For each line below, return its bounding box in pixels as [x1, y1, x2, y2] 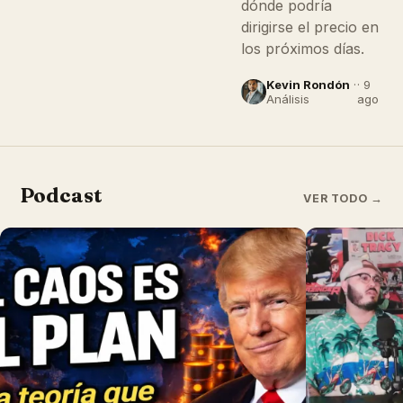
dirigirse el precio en [240, 18, 379, 36]
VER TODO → [303, 192, 383, 205]
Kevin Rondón [265, 77, 350, 92]
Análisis [265, 92, 309, 106]
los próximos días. [240, 40, 364, 58]
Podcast [20, 183, 103, 208]
